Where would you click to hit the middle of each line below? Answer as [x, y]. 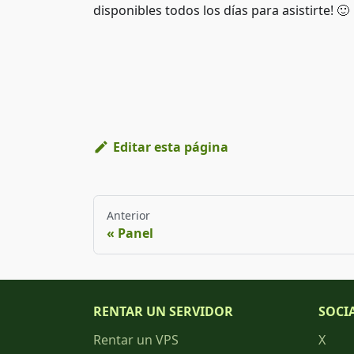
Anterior [128, 215]
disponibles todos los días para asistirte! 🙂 [221, 10]
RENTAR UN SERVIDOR [163, 311]
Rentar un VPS [136, 340]
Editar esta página [170, 147]
